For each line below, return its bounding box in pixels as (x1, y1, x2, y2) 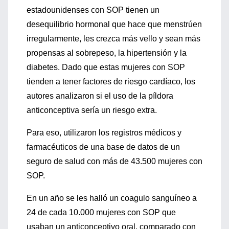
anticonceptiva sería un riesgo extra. (27, 106, 157, 114)
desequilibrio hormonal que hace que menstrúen (27, 20, 202, 29)
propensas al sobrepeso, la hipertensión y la (27, 49, 187, 57)
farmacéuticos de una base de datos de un (27, 143, 180, 151)
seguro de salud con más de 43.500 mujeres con (27, 157, 202, 166)
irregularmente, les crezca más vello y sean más (27, 34, 200, 43)
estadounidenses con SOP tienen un (27, 6, 159, 14)
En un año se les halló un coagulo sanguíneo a (27, 194, 197, 202)
